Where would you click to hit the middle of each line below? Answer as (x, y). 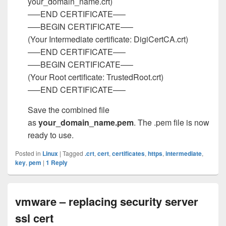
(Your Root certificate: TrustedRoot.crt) (96, 77)
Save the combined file (69, 110)
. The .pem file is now (172, 123)
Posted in (28, 153)
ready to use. (51, 135)
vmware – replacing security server (107, 202)
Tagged (73, 153)
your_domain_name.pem (86, 123)
